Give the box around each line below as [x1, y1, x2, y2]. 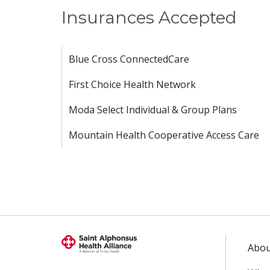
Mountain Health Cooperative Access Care [69, 128, 259, 142]
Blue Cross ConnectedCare [69, 52, 189, 66]
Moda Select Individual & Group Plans [69, 103, 237, 116]
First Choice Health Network [69, 78, 196, 91]
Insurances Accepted [61, 7, 237, 28]
